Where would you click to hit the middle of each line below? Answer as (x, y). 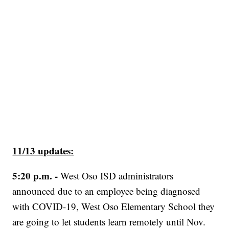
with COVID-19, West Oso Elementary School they (114, 207)
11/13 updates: (43, 151)
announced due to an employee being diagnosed (107, 191)
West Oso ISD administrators (117, 176)
